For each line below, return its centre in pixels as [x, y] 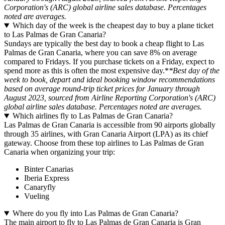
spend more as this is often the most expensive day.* [86, 71]
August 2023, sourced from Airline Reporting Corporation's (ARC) [110, 98]
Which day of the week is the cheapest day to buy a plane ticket [113, 26]
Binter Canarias [49, 169]
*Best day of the [194, 71]
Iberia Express [47, 178]
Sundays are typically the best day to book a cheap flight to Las [104, 44]
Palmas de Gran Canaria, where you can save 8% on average [100, 53]
